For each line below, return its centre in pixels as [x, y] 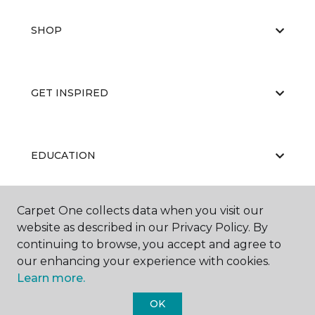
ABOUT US [58, 218]
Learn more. [51, 278]
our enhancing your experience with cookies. [143, 261]
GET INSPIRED [70, 93]
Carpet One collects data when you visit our [140, 211]
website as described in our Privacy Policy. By [142, 227]
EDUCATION [63, 155]
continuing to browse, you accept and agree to [149, 244]
